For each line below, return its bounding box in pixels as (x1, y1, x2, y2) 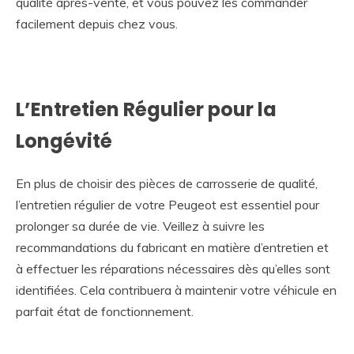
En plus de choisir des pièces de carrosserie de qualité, (16, 175, 318, 191)
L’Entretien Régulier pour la (16, 96, 277, 122)
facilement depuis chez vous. (16, 15, 178, 32)
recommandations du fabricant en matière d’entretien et (16, 239, 329, 255)
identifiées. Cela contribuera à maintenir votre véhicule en (16, 281, 337, 298)
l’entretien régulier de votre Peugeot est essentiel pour (16, 196, 319, 213)
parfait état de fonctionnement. (16, 303, 194, 319)
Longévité (16, 127, 112, 154)
